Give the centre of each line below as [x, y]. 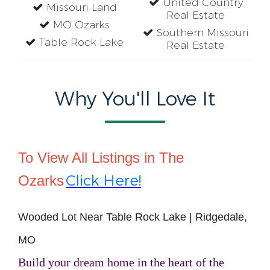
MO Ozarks [80, 25]
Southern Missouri [201, 33]
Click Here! [103, 181]
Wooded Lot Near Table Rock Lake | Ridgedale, [133, 217]
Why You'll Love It [135, 99]
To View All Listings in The [101, 158]
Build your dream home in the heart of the [121, 262]
